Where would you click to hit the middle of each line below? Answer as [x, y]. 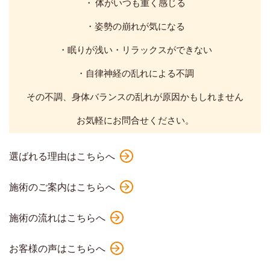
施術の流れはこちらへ [57, 217]
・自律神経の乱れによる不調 [135, 73]
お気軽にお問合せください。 [135, 120]
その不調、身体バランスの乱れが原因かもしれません [135, 96]
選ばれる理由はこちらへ [62, 156]
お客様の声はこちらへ [57, 248]
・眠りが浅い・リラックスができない [135, 49]
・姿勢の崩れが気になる [135, 26]
